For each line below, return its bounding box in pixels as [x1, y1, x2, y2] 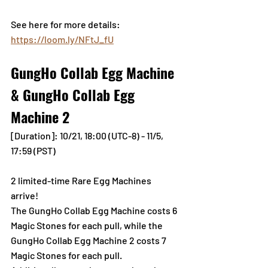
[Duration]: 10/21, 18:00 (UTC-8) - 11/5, [11, 129, 165, 141]
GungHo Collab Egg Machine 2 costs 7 [11, 234, 168, 246]
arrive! [11, 189, 40, 201]
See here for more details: [11, 18, 122, 30]
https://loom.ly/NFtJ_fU [11, 33, 114, 45]
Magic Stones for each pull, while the [11, 219, 165, 231]
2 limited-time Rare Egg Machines [11, 174, 153, 186]
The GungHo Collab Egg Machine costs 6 [11, 204, 179, 216]
